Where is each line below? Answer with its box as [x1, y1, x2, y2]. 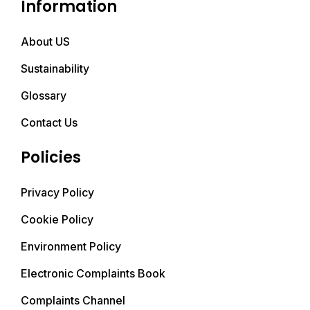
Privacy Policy [21, 185, 94, 200]
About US [21, 35, 70, 49]
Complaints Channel [21, 293, 125, 308]
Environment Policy [21, 239, 121, 254]
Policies [21, 147, 81, 169]
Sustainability [21, 62, 89, 76]
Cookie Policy [21, 212, 93, 227]
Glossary [21, 89, 66, 103]
